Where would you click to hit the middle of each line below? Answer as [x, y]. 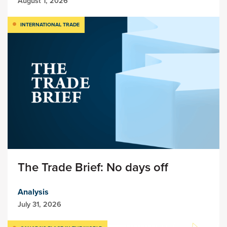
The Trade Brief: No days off [93, 167]
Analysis [33, 192]
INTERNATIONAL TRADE [50, 24]
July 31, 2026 [40, 204]
